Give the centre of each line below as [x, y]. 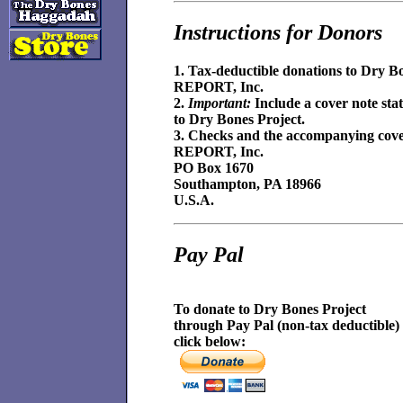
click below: [210, 341]
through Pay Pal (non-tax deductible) [287, 325]
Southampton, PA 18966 [247, 184]
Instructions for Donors [278, 32]
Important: [219, 103]
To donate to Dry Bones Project [270, 309]
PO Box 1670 [214, 167]
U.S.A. [194, 200]
